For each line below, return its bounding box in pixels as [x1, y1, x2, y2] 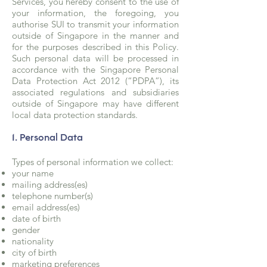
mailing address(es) [12, 179, 88, 190]
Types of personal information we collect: [12, 156, 173, 167]
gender [12, 224, 40, 235]
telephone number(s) [12, 190, 93, 201]
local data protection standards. [12, 109, 138, 120]
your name [12, 167, 54, 179]
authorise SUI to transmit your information [12, 18, 179, 30]
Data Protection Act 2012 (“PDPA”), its [12, 75, 179, 86]
